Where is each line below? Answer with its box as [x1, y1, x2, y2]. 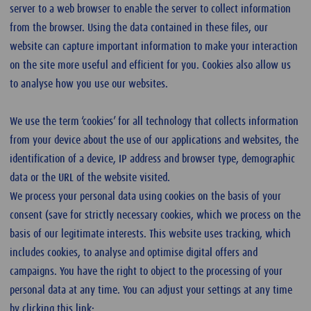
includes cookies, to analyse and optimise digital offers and [10, 246, 258, 258]
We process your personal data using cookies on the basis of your [10, 190, 281, 202]
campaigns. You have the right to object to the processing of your [10, 265, 283, 277]
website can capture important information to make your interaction [10, 40, 298, 52]
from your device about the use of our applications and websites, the [10, 134, 299, 146]
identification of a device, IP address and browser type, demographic [10, 153, 295, 165]
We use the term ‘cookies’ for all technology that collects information [10, 115, 299, 127]
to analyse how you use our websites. [10, 78, 168, 90]
